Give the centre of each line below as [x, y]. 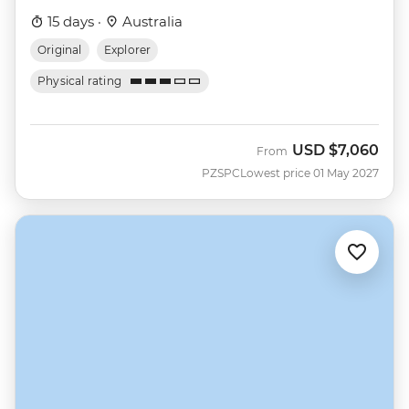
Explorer [127, 49]
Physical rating [80, 80]
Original [60, 49]
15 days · [74, 21]
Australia [151, 21]
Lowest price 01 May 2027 [309, 173]
